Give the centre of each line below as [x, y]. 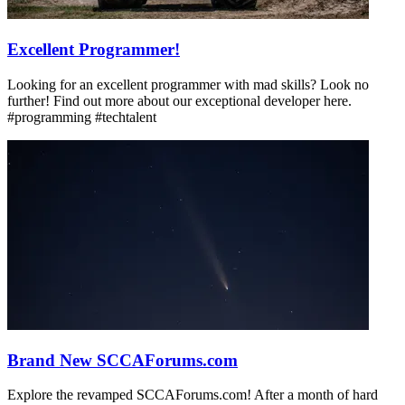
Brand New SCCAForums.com [122, 360]
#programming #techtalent [82, 117]
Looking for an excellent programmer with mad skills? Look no [188, 84]
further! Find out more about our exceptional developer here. [179, 100]
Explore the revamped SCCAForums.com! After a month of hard [193, 395]
